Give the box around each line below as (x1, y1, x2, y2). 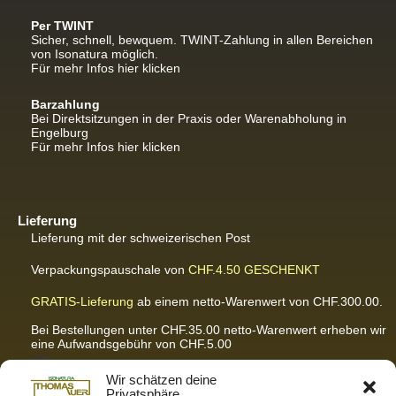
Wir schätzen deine (106, 372, 217, 387)
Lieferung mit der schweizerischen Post (31, 231, 250, 246)
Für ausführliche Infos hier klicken (31, 365, 219, 380)
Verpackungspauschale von (31, 263, 185, 278)
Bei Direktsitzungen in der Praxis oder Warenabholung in (31, 111, 346, 126)
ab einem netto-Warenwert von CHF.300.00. (137, 294, 383, 309)
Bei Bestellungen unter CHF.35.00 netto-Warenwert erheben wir (31, 323, 386, 338)
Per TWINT (31, 19, 94, 34)
